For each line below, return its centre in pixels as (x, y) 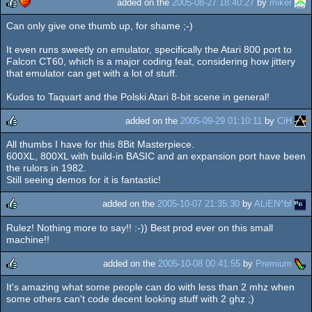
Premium (274, 263)
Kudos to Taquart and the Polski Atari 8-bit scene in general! (138, 97)
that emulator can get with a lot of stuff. (92, 73)
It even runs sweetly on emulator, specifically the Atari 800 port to (149, 50)
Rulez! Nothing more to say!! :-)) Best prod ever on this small (140, 227)
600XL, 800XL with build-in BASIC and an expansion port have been (156, 156)
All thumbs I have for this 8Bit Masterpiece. (100, 145)
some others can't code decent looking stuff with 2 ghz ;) (130, 298)
